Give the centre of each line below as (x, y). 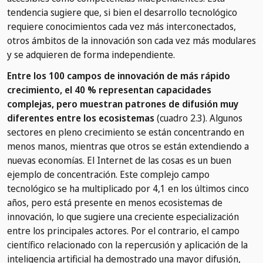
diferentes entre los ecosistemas (81, 118)
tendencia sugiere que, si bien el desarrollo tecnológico (122, 13)
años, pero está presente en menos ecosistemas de (115, 203)
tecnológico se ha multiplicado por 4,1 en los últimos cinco (128, 189)
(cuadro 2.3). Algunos (198, 118)
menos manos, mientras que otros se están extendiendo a (128, 146)
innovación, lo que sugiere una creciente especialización (123, 217)
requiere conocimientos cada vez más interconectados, (122, 27)
